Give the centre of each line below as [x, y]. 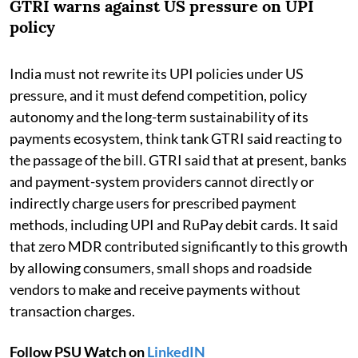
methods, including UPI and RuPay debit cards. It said [174, 224]
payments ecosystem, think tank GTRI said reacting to [176, 138]
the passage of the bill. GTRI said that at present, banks [178, 159]
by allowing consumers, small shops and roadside [161, 267]
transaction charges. [72, 310]
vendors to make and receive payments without [155, 289]
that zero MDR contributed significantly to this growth [179, 246]
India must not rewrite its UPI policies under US [157, 73]
